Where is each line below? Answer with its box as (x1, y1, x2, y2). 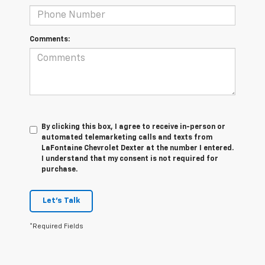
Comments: (30, 36, 70, 44)
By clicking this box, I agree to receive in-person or (41, 124, 225, 131)
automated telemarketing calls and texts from (41, 134, 212, 142)
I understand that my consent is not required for (41, 156, 218, 163)
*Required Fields (30, 223, 83, 230)
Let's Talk (43, 197, 80, 205)
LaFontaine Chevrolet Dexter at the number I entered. (41, 145, 234, 153)
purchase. (41, 166, 77, 174)
